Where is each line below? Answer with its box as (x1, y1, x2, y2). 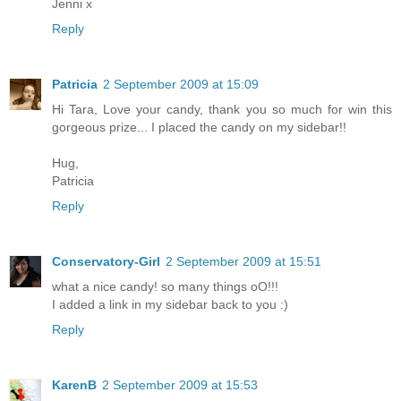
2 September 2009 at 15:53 (102, 378, 258, 393)
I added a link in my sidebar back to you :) (52, 297, 288, 312)
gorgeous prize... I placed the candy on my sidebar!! (52, 120, 346, 135)
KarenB (52, 378, 97, 393)
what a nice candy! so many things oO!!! (52, 279, 278, 294)
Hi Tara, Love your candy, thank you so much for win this (52, 102, 392, 117)
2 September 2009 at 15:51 (166, 254, 321, 269)
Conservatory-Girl (52, 254, 160, 269)
